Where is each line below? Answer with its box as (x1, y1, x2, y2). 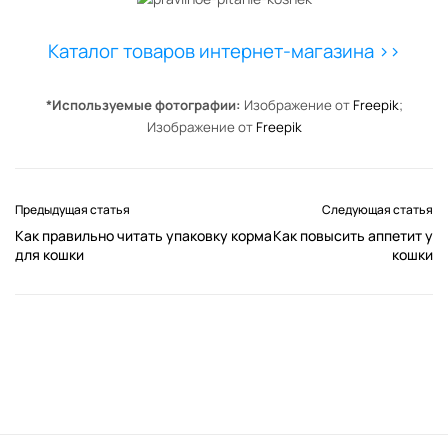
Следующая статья (322, 201, 433, 219)
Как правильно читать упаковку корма (15, 226, 272, 246)
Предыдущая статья (15, 201, 130, 219)
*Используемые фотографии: (45, 96, 244, 115)
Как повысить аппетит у (273, 226, 434, 246)
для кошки (15, 245, 84, 265)
